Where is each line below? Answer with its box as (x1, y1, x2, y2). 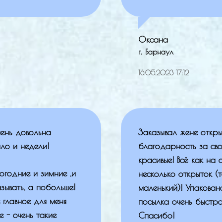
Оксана (138, 34, 168, 45)
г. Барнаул (138, 47, 173, 56)
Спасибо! (138, 210, 174, 221)
